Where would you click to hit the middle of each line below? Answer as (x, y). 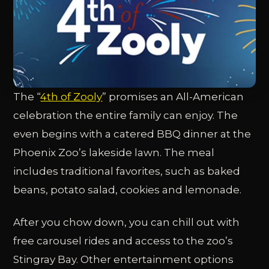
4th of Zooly (71, 97)
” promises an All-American (173, 97)
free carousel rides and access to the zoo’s (123, 241)
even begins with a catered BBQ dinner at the (132, 134)
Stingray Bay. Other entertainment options (124, 260)
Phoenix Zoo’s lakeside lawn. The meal (114, 153)
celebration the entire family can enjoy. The (126, 116)
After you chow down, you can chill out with (127, 222)
